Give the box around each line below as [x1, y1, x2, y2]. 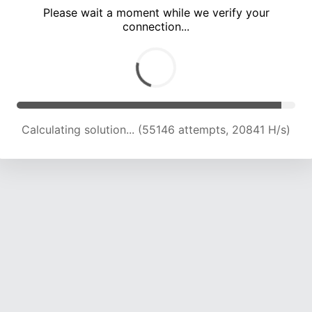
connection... [123, 19, 189, 34]
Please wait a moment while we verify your [42, 6, 270, 20]
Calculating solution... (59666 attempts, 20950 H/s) [19, 123, 292, 137]
